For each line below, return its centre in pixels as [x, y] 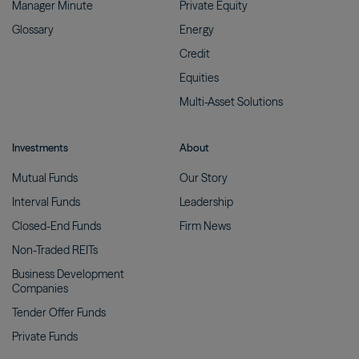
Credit [197, 53]
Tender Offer [44, 312]
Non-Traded [42, 250]
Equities [202, 77]
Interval [32, 202]
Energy [199, 29]
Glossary [35, 29]
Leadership [209, 202]
